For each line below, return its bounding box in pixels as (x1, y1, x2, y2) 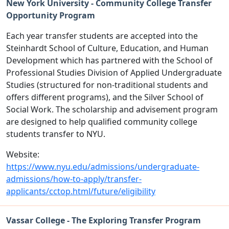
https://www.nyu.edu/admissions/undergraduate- (6, 161, 199, 172)
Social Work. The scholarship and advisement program (6, 103, 218, 115)
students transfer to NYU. (6, 128, 105, 140)
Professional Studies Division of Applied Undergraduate (6, 66, 222, 78)
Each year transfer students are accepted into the (6, 30, 198, 41)
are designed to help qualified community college (6, 116, 197, 127)
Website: (6, 148, 39, 160)
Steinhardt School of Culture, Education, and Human (6, 42, 209, 54)
